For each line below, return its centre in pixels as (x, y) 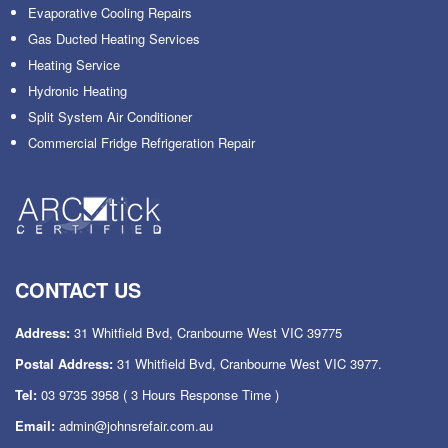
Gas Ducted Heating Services (114, 38)
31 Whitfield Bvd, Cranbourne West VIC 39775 (208, 332)
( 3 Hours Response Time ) (199, 394)
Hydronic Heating (77, 90)
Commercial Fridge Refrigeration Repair (141, 142)
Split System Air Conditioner (110, 116)
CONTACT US (78, 289)
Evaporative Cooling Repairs (110, 12)
